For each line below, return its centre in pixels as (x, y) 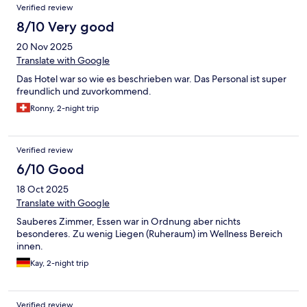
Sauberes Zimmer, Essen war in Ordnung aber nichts (128, 221)
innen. (30, 246)
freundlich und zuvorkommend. (84, 91)
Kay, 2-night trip (60, 263)
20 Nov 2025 (45, 46)
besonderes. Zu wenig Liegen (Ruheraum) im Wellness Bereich (149, 233)
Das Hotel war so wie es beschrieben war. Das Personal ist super (151, 78)
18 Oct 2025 (42, 189)
